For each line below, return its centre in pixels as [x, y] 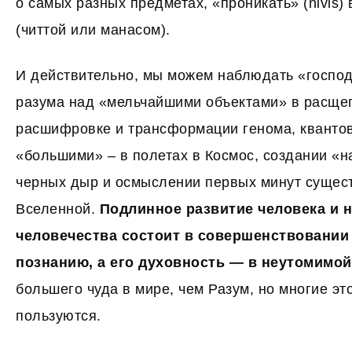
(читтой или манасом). [93, 30]
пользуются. [59, 316]
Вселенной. [58, 209]
